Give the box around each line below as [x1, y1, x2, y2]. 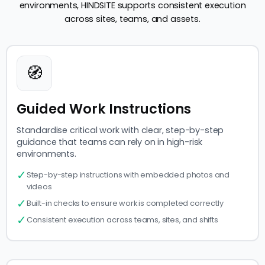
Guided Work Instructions [17, 99, 191, 119]
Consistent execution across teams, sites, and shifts [26, 215, 218, 225]
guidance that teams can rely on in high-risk [17, 136, 203, 148]
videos [26, 182, 52, 192]
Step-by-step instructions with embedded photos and [26, 170, 230, 180]
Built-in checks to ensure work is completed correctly [26, 198, 224, 209]
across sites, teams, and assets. [64, 13, 201, 25]
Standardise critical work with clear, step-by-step [17, 124, 224, 137]
